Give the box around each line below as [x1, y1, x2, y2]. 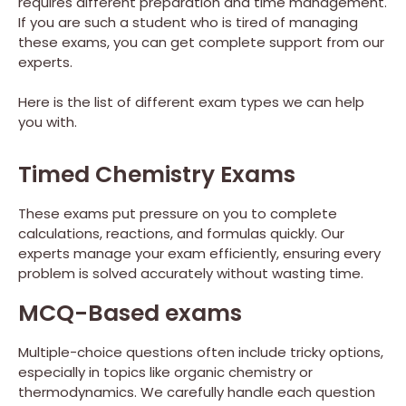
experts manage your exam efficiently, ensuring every [18, 244, 381, 264]
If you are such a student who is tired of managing [18, 12, 358, 32]
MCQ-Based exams [18, 297, 242, 330]
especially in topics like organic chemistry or [18, 362, 313, 382]
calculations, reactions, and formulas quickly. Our [18, 224, 344, 244]
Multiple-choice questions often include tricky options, [18, 343, 383, 362]
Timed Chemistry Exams [18, 159, 295, 191]
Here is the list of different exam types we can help [18, 92, 364, 111]
